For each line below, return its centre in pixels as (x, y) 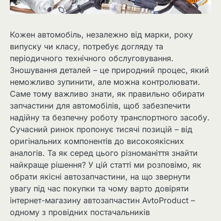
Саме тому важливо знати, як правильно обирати (107, 94)
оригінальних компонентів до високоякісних (97, 141)
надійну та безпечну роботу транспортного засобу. (110, 118)
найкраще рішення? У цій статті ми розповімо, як (106, 165)
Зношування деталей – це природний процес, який (110, 70)
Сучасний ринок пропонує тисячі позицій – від (101, 129)
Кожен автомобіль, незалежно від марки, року (101, 35)
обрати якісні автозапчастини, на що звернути (100, 177)
